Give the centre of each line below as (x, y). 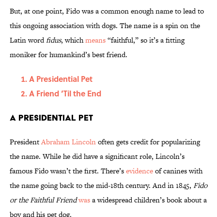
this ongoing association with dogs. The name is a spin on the (105, 26)
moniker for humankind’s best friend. (69, 55)
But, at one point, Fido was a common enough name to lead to (107, 11)
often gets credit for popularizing (148, 142)
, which (73, 40)
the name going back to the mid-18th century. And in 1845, (101, 186)
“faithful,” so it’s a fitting (145, 40)
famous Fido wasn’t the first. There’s (68, 171)
